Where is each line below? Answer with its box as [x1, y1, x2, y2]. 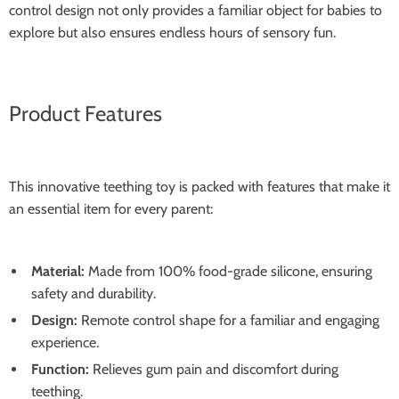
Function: [31, 361, 89, 378]
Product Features [9, 101, 162, 126]
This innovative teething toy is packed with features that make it [9, 178, 390, 195]
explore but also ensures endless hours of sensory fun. [9, 24, 336, 41]
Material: [31, 263, 85, 280]
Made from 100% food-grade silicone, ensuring [85, 263, 372, 280]
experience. [31, 334, 99, 351]
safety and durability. [31, 285, 156, 302]
